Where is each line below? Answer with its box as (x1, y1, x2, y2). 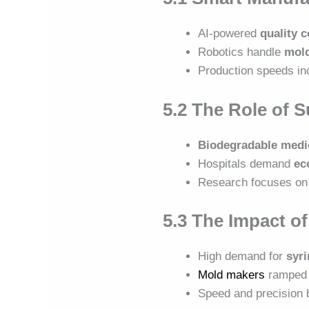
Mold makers (198, 268, 266, 282)
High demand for (198, 250, 287, 263)
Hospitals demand (198, 157, 295, 170)
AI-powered (198, 27, 261, 41)
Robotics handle (198, 46, 285, 59)
